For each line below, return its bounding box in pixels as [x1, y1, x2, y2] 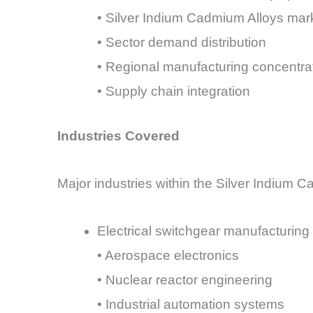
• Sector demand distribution [97, 35, 266, 50]
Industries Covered [57, 128, 180, 143]
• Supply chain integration [97, 84, 250, 99]
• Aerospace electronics [97, 248, 239, 263]
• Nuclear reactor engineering [97, 272, 272, 288]
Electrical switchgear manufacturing [97, 224, 310, 239]
